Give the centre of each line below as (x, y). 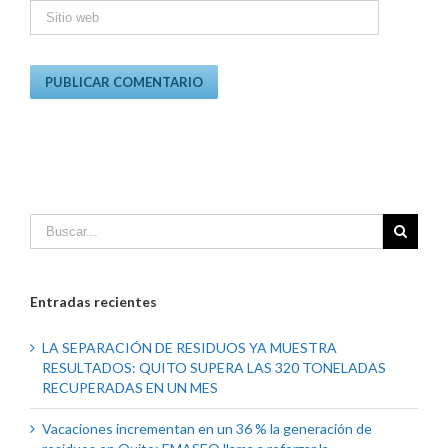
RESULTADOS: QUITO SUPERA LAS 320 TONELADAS (214, 368)
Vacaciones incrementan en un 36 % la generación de (207, 429)
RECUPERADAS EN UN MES (130, 388)
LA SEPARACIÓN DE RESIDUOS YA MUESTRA (189, 348)
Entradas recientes (93, 302)
